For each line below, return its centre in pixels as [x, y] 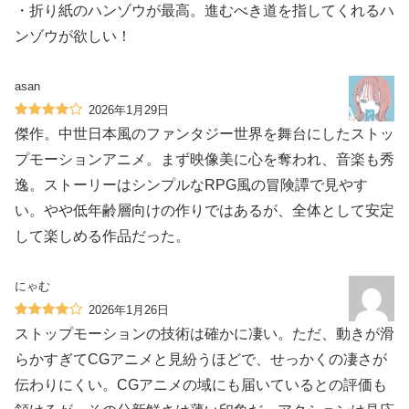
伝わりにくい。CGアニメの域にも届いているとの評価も [201, 384]
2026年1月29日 [129, 110]
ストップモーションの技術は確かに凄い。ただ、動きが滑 [204, 333]
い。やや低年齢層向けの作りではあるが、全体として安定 [204, 211]
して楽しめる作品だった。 [102, 236]
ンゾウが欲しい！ [73, 37]
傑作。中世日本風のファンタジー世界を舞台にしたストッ [204, 134]
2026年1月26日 [129, 309]
